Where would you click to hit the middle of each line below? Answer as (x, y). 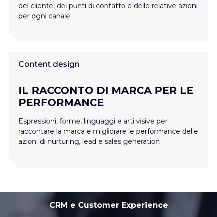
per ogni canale (44, 16)
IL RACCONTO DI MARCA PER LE (106, 90)
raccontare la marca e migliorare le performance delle (108, 131)
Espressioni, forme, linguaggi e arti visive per (93, 121)
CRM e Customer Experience (108, 205)
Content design (49, 64)
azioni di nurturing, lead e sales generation (89, 141)
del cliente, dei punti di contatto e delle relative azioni (108, 6)
